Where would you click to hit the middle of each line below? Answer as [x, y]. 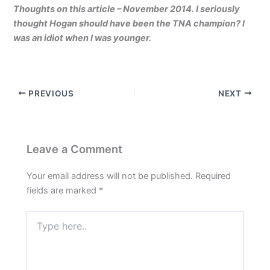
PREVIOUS [50, 93]
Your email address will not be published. [110, 176]
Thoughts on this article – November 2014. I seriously [127, 9]
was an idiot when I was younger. [83, 38]
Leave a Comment [75, 149]
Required [213, 176]
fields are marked [63, 191]
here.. [37, 228]
